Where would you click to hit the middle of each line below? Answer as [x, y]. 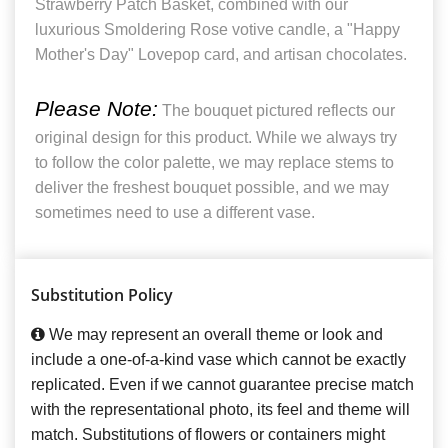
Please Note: [96, 109]
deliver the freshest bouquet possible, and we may [212, 188]
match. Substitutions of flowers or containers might [208, 435]
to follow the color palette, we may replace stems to [214, 163]
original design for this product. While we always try [216, 138]
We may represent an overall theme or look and [214, 335]
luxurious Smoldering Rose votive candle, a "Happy [217, 30]
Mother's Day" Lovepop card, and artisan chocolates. [221, 55]
